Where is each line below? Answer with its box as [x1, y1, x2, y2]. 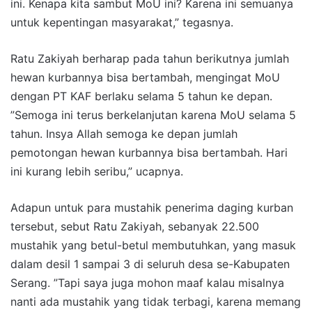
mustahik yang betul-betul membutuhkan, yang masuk [10, 237, 296, 252]
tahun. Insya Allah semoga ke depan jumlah [10, 126, 237, 141]
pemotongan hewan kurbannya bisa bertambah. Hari [10, 145, 288, 159]
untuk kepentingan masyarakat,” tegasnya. [10, 15, 233, 29]
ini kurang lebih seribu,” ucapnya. [10, 164, 183, 178]
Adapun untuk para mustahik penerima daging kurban [10, 200, 293, 214]
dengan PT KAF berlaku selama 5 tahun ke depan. [10, 88, 272, 103]
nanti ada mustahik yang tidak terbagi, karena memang [10, 294, 301, 309]
